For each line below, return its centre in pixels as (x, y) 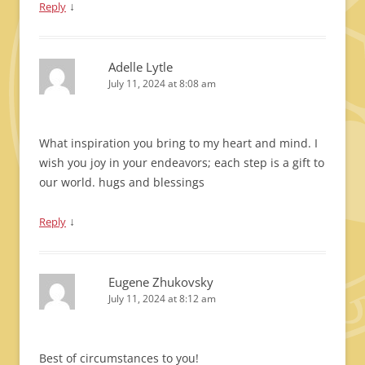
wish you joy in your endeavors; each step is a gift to (182, 163)
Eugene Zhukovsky (161, 282)
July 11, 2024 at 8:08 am (162, 84)
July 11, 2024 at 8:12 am (162, 299)
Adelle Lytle (141, 67)
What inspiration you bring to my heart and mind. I (178, 143)
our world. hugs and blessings (122, 182)
